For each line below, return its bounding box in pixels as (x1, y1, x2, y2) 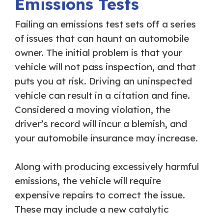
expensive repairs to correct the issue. (15, 189, 185, 201)
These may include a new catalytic (15, 203, 169, 216)
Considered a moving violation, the (15, 104, 170, 116)
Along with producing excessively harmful (15, 161, 199, 173)
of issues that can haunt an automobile (15, 32, 189, 45)
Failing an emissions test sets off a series (15, 18, 196, 30)
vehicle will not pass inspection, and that (15, 61, 196, 73)
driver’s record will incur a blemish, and (15, 118, 187, 130)
